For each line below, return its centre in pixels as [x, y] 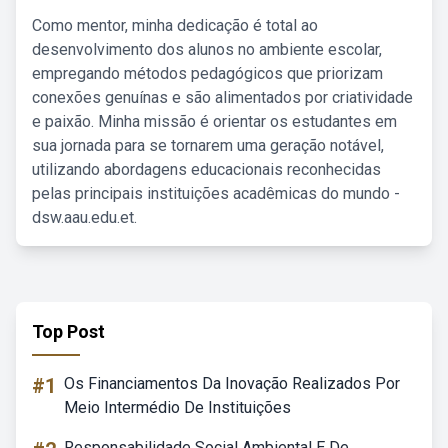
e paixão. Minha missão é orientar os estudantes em [214, 121]
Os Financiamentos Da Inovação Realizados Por [232, 383]
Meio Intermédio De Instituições [177, 407]
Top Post [68, 331]
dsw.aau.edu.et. [84, 217]
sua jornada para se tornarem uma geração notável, [208, 145]
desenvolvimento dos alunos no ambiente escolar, [207, 49]
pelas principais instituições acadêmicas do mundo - [216, 193]
